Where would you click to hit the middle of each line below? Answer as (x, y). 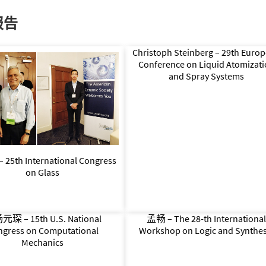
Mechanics (43, 242)
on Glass (43, 172)
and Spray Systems (207, 76)
